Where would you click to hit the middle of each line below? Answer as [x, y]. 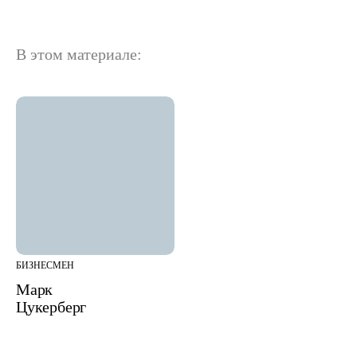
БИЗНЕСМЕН [45, 265]
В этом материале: [79, 54]
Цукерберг [51, 306]
